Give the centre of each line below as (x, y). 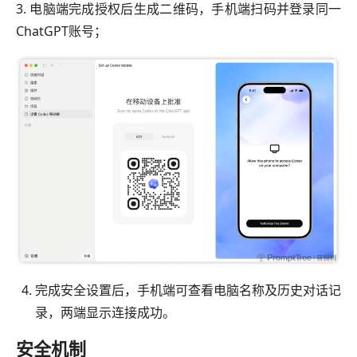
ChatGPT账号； (61, 31)
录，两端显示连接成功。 (105, 313)
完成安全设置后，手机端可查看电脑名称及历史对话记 (188, 290)
